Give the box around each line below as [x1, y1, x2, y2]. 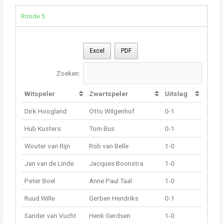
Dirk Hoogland [24, 107, 67, 115]
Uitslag [165, 90, 188, 98]
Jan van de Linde [24, 159, 74, 168]
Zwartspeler [89, 90, 129, 98]
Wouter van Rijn [24, 142, 71, 150]
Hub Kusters [24, 124, 61, 133]
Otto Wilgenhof [89, 107, 135, 115]
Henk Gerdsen [89, 212, 131, 220]
